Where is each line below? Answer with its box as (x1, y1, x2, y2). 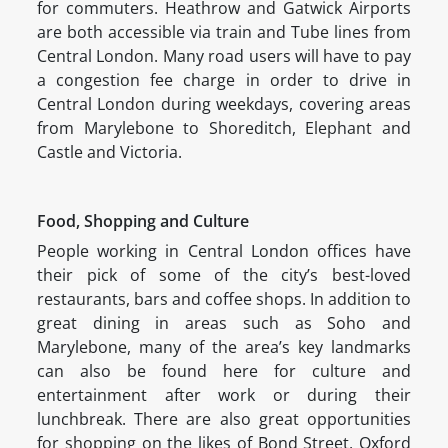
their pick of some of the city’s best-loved (37, 264, 411, 287)
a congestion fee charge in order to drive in (37, 69, 411, 92)
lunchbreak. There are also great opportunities (37, 408, 411, 431)
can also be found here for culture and (37, 360, 411, 383)
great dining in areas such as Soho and (37, 312, 411, 335)
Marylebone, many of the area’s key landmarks (37, 336, 411, 359)
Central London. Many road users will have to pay (37, 45, 411, 68)
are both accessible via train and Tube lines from (37, 21, 411, 44)
